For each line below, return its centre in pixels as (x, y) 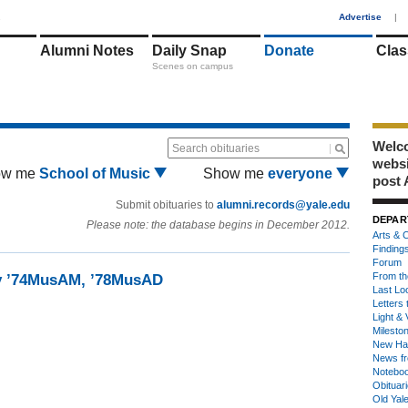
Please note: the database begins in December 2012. (218, 225)
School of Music (96, 173)
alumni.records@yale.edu (283, 205)
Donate (289, 51)
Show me (234, 173)
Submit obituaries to (166, 205)
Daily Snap (189, 51)
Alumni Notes (87, 51)
